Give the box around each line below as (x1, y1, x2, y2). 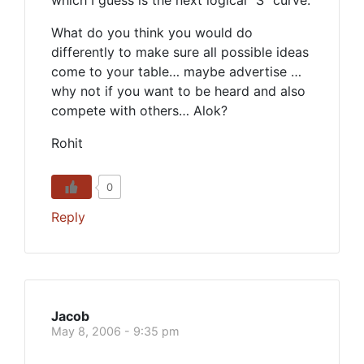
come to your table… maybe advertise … (51, 63, 301, 80)
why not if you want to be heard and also (51, 83, 305, 99)
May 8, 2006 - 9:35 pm (51, 324, 180, 338)
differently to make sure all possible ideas (51, 44, 309, 60)
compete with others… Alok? (51, 102, 227, 119)
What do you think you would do (51, 24, 253, 41)
